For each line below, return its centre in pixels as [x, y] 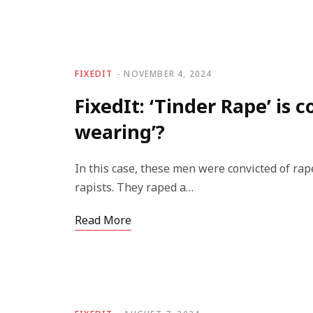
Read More [103, 220]
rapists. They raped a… [134, 187]
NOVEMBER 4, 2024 [168, 74]
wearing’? [120, 132]
